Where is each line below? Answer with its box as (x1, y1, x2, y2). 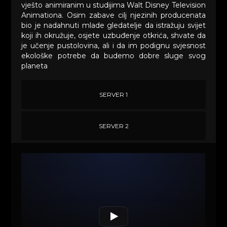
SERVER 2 (98, 122, 129, 130)
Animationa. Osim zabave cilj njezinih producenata (21, 11, 206, 20)
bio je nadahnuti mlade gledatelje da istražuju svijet (21, 21, 206, 30)
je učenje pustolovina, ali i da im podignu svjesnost (21, 41, 206, 51)
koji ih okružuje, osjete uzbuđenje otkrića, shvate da (21, 31, 206, 41)
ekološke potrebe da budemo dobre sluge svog (21, 51, 206, 61)
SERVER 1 (99, 91, 128, 99)
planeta (21, 61, 48, 71)
